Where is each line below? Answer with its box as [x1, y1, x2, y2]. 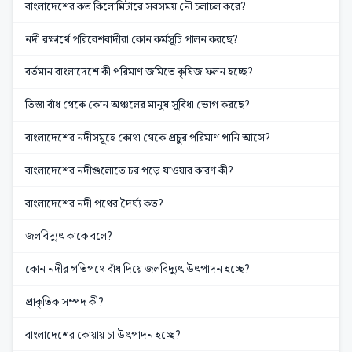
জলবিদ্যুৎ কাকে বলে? [25, 229, 112, 243]
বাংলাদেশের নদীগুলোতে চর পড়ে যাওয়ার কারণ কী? [25, 163, 233, 177]
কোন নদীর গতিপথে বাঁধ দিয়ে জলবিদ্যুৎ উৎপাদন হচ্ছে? [25, 262, 250, 276]
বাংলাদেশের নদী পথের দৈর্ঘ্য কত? [25, 196, 163, 210]
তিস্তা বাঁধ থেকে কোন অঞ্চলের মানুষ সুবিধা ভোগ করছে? [25, 98, 250, 112]
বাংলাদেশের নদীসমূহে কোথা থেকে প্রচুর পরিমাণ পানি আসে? [25, 131, 270, 145]
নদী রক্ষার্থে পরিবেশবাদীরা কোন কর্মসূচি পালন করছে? [25, 32, 238, 46]
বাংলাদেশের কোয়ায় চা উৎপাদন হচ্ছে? [25, 328, 181, 341]
